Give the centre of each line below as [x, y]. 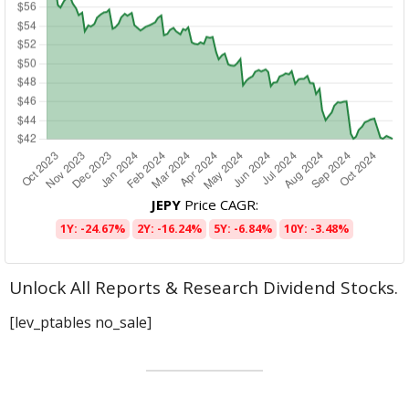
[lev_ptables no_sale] [81, 323]
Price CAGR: [220, 205]
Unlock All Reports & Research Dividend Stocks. [204, 288]
